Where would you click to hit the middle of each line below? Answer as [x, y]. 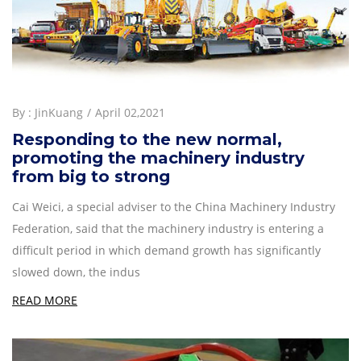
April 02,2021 [130, 112]
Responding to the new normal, [147, 139]
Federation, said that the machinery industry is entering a [168, 228]
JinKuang [59, 112]
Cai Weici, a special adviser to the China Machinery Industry [174, 206]
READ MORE [45, 300]
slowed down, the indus [76, 272]
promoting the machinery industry [158, 158]
